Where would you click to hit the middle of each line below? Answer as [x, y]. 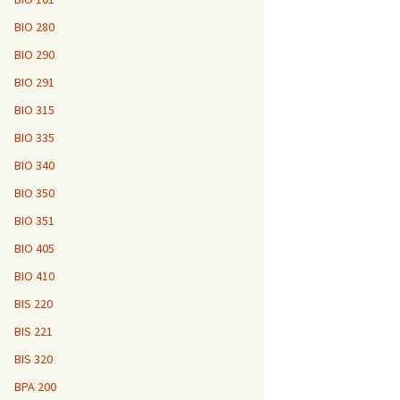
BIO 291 [34, 82]
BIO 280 [34, 27]
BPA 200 [35, 387]
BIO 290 [34, 54]
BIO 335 [34, 137]
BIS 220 [33, 304]
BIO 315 [34, 110]
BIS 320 [33, 359]
